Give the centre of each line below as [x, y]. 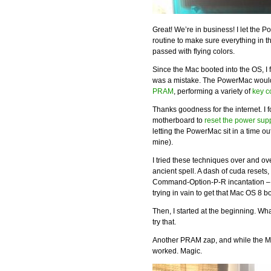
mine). [163, 142]
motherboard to [178, 120]
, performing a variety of [213, 91]
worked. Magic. [177, 251]
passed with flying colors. [194, 51]
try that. [164, 222]
